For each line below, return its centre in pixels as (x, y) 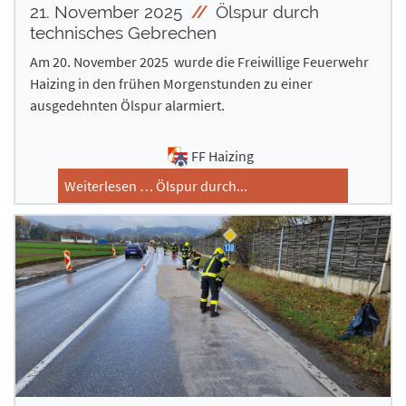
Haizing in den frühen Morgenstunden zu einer (171, 84)
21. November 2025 (108, 12)
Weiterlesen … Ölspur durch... (156, 186)
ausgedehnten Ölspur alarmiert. (127, 106)
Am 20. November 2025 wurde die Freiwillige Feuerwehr (199, 62)
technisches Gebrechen (123, 33)
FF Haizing (222, 156)
